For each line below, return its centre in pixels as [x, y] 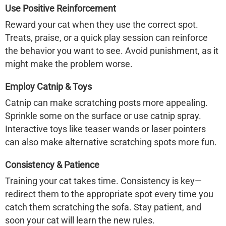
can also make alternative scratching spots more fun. [111, 142]
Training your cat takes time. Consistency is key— [103, 181]
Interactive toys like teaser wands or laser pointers [105, 129]
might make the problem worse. [69, 64]
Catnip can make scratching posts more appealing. [106, 103]
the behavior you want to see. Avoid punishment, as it [112, 51]
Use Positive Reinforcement [61, 8]
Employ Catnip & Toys [48, 87]
